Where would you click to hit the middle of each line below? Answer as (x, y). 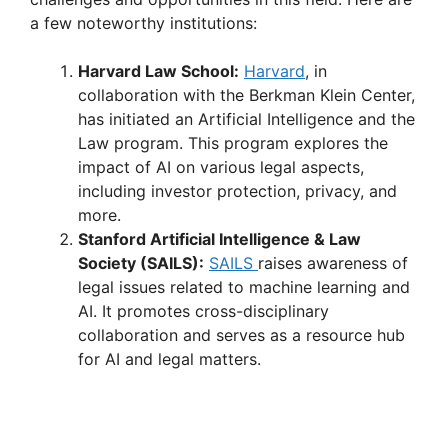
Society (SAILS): (141, 263)
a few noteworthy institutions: (143, 23)
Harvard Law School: (158, 71)
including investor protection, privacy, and (237, 191)
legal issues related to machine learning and (244, 287)
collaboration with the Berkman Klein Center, (246, 95)
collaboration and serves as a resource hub (241, 335)
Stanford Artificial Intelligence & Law (219, 239)
